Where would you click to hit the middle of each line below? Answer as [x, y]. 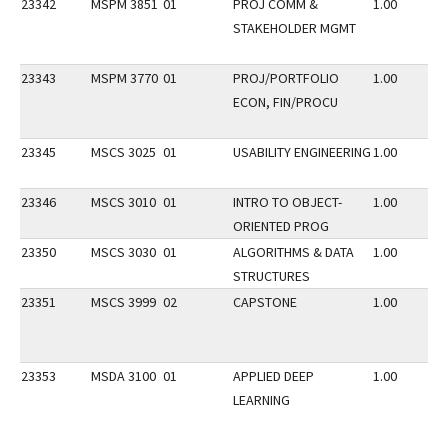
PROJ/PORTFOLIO [286, 78]
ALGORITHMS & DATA [293, 252]
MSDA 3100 [123, 376]
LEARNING [261, 400]
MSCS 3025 [123, 152]
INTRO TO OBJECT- [287, 202]
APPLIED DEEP [273, 376]
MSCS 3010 [123, 202]
